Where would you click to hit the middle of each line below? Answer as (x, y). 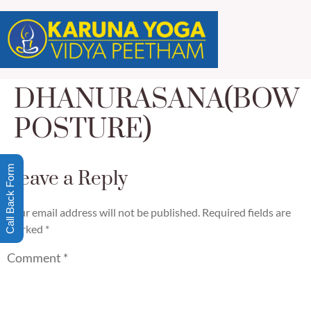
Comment (35, 257)
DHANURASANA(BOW (157, 100)
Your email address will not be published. (103, 212)
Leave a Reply (67, 179)
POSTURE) (83, 130)
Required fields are (246, 212)
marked (26, 229)
